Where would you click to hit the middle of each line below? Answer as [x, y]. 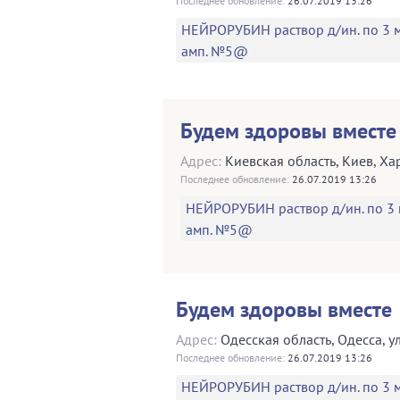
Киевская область [280, 160]
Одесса [360, 339]
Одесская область [276, 339]
